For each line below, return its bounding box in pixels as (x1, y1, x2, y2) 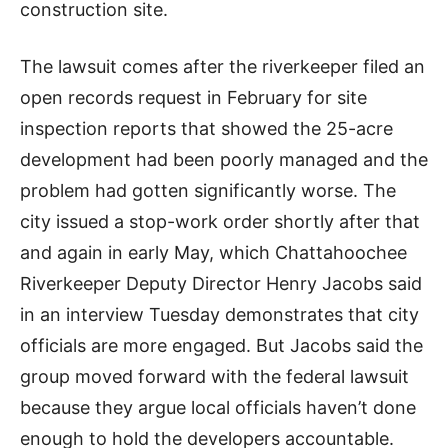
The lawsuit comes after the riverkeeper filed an (20, 55, 425, 77)
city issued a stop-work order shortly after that (20, 210, 420, 232)
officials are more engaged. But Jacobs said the (20, 334, 423, 356)
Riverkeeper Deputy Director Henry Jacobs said (20, 272, 422, 294)
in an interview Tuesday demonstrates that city (20, 303, 419, 325)
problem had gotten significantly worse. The (20, 179, 396, 201)
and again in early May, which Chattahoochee (20, 241, 407, 263)
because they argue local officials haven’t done (20, 396, 416, 418)
